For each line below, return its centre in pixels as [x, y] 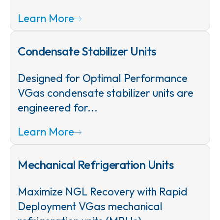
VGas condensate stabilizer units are [106, 93]
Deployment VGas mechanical [90, 206]
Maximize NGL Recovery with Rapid [103, 191]
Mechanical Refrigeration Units [96, 164]
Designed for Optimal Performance [103, 78]
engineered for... [58, 107]
